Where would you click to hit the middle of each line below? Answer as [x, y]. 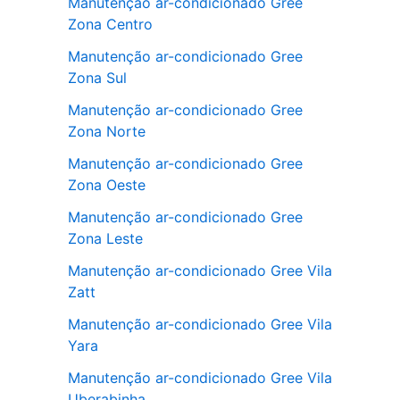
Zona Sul [97, 77]
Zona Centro [110, 24]
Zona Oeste [107, 184]
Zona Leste [105, 238]
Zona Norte [107, 131]
